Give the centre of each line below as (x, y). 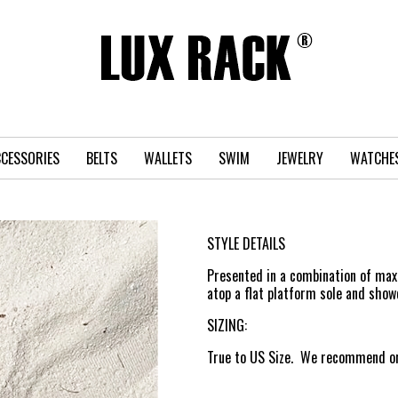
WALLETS (167, 158)
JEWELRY (299, 158)
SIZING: (227, 326)
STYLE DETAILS (246, 244)
